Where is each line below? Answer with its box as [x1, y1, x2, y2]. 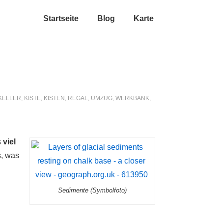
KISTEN [44, 95, 65, 102]
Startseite [43, 14, 79, 23]
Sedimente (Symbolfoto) [58, 187, 127, 194]
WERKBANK [115, 95, 149, 102]
